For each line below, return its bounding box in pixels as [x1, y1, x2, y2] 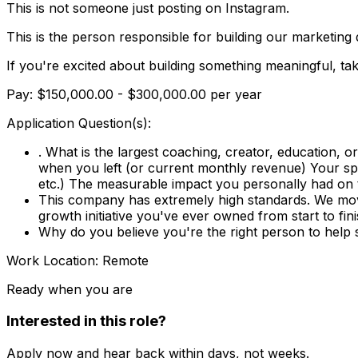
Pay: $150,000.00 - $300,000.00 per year [6, 86, 262, 102]
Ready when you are [6, 280, 133, 297]
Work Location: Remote [6, 252, 149, 268]
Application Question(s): [6, 114, 151, 131]
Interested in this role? [6, 312, 166, 331]
